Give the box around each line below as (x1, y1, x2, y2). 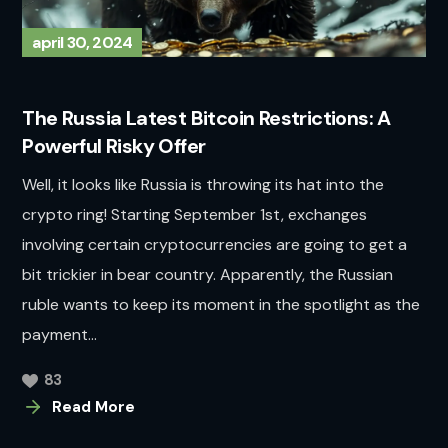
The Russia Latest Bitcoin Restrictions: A (22, 105, 391, 132)
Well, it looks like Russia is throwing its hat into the (22, 174, 385, 196)
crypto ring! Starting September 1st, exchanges (22, 204, 368, 226)
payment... (22, 324, 98, 346)
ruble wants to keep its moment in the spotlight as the (22, 294, 421, 316)
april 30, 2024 (32, 32, 133, 54)
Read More (52, 397, 136, 418)
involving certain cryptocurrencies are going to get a (22, 234, 408, 256)
